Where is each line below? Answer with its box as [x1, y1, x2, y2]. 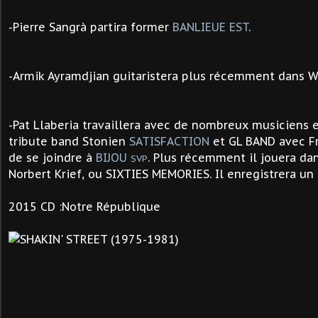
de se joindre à [9, 150, 96, 165]
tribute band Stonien [9, 134, 129, 148]
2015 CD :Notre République [9, 199, 160, 214]
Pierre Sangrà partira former [13, 20, 172, 34]
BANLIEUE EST [172, 20, 248, 34]
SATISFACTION [129, 134, 209, 148]
